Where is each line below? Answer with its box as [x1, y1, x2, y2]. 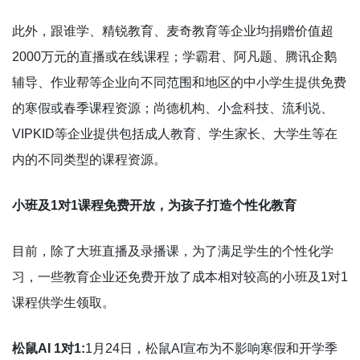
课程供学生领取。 [12, 295, 115, 309]
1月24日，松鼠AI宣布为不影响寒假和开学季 [85, 341, 337, 355]
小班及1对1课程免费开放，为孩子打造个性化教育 [12, 198, 297, 212]
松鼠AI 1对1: [12, 341, 85, 355]
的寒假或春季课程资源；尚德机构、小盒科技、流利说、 [12, 100, 333, 115]
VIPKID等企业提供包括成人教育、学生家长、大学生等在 [12, 126, 337, 141]
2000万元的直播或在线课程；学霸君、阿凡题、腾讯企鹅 [12, 49, 337, 63]
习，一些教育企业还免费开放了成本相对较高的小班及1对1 [12, 269, 348, 284]
